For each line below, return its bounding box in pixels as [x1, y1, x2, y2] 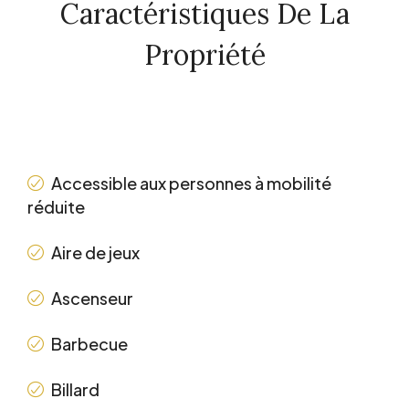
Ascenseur [51, 288, 133, 309]
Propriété [143, 37, 266, 73]
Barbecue [51, 333, 128, 355]
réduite [27, 196, 85, 218]
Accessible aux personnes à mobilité [51, 173, 331, 194]
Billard [51, 379, 100, 401]
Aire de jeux [51, 242, 140, 264]
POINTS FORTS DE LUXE [27, 149, 267, 163]
